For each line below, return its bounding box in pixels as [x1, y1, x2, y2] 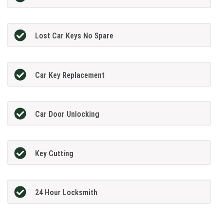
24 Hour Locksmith [35, 188, 97, 198]
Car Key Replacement [35, 70, 105, 80]
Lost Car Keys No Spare [35, 31, 113, 41]
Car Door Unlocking [35, 109, 99, 119]
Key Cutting [35, 148, 73, 158]
